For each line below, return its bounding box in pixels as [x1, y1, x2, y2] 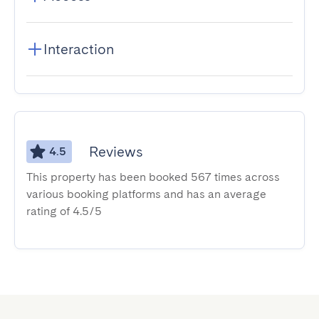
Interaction [43, 41, 114, 58]
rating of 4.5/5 [26, 204, 102, 218]
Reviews [89, 143, 142, 160]
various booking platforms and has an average [26, 187, 266, 201]
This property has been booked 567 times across [26, 170, 280, 184]
